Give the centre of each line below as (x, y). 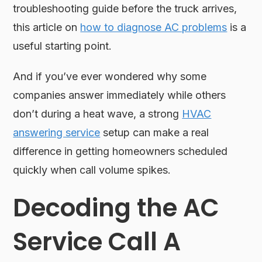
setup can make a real (155, 132)
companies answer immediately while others (120, 95)
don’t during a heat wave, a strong (98, 113)
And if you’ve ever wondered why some (110, 76)
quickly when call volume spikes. (92, 170)
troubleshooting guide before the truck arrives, (125, 8)
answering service (57, 132)
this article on (47, 27)
